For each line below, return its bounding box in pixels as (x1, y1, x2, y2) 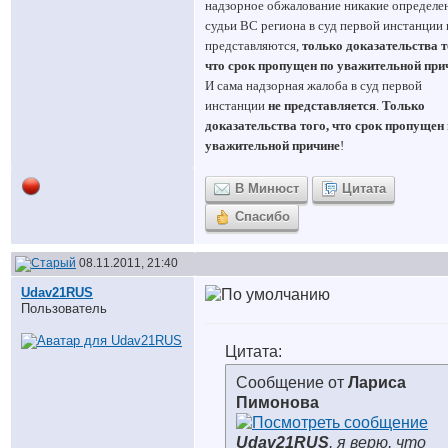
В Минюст (235, 181, 299, 196)
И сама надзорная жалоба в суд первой (205, 78, 422, 93)
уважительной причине (205, 138, 340, 153)
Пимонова (236, 394, 319, 411)
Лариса (348, 374, 406, 391)
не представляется (268, 98, 376, 113)
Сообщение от (236, 374, 348, 391)
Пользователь (21, 301, 107, 316)
